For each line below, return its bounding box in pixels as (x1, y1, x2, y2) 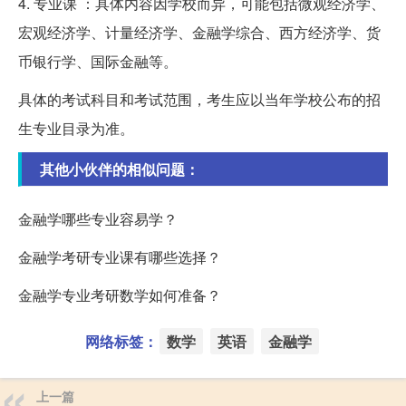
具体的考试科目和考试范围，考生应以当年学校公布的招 (18, 88, 381, 110)
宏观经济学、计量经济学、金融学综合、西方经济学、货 (18, 21, 381, 43)
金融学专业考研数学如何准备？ (18, 284, 221, 305)
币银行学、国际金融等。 (18, 50, 178, 72)
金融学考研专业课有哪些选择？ (18, 246, 221, 267)
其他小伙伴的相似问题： (40, 158, 199, 179)
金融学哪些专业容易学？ (18, 208, 178, 229)
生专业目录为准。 (18, 117, 134, 139)
